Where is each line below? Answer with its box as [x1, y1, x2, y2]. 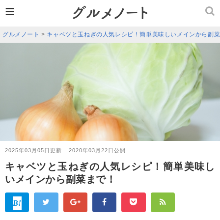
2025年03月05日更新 [5, 147, 62, 153]
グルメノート [2, 31, 40, 38]
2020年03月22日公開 [69, 147, 126, 153]
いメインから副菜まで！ [5, 174, 116, 185]
